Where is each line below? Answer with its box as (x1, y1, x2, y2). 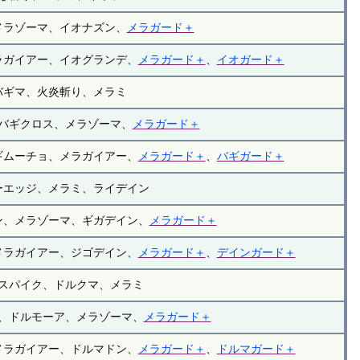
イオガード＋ (216, 53, 284, 67)
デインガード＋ (216, 246, 296, 260)
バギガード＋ (216, 149, 284, 163)
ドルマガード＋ (216, 342, 296, 356)
